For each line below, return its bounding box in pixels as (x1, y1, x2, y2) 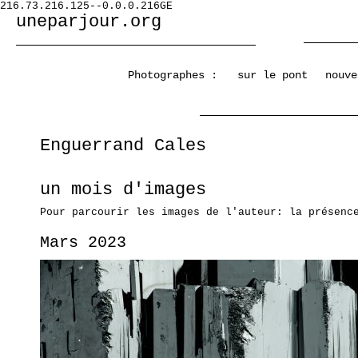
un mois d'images (40, 180, 206, 200)
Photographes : (128, 69, 217, 82)
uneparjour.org (16, 12, 161, 32)
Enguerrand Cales (40, 136, 206, 156)
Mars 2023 (40, 234, 126, 252)
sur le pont (237, 69, 308, 82)
